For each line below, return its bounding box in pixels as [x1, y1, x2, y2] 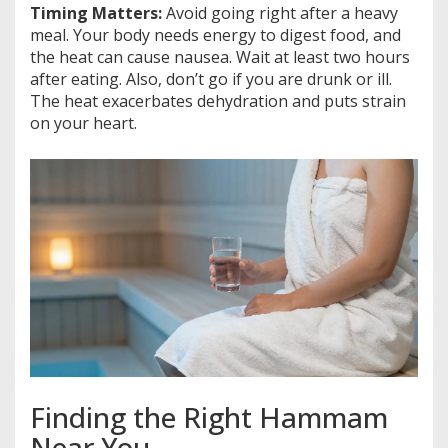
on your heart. [30, 111, 137, 134]
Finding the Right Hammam [30, 397, 388, 436]
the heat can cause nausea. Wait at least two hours [30, 45, 410, 68]
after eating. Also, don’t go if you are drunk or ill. [30, 67, 392, 90]
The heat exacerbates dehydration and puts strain [30, 89, 406, 112]
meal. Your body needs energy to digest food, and [30, 23, 401, 46]
